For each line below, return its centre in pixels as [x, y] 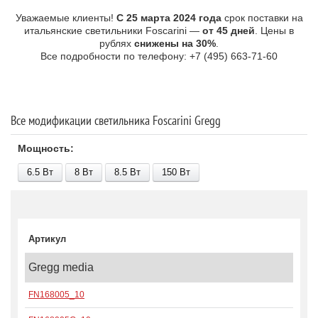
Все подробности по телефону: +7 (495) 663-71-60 [159, 56]
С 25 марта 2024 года [169, 18]
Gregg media [61, 267]
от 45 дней [229, 31]
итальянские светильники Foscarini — [113, 31]
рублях [117, 43]
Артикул [47, 239]
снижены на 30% [175, 43]
